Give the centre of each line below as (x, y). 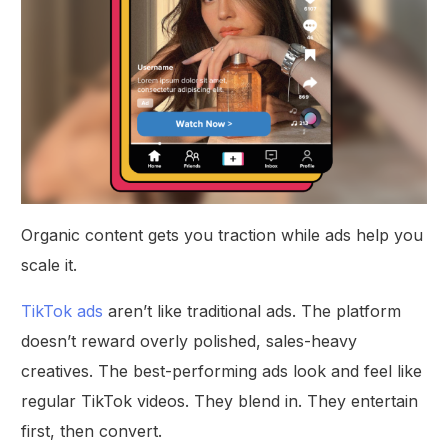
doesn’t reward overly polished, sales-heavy (189, 341)
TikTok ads (62, 311)
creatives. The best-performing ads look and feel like (222, 371)
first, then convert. (92, 431)
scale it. (49, 265)
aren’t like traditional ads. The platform (252, 311)
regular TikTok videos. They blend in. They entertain (220, 401)
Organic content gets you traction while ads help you (222, 235)
